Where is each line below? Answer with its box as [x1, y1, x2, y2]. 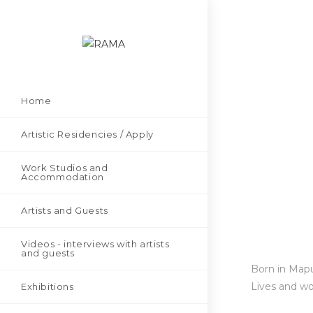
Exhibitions [21, 280, 74, 292]
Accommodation [21, 170, 104, 182]
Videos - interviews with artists [21, 238, 170, 249]
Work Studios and [21, 161, 108, 173]
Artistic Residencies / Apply [21, 128, 154, 140]
